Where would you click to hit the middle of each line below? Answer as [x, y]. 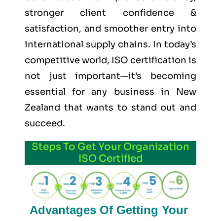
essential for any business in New [110, 92]
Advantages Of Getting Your [109, 210]
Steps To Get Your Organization [110, 147]
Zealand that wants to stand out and [110, 108]
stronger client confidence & [110, 13]
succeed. [45, 124]
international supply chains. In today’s [110, 45]
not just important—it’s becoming [110, 76]
